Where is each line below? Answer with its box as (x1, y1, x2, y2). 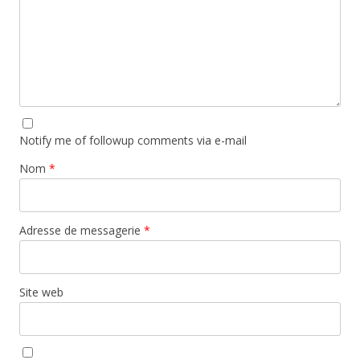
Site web (19, 284, 63, 300)
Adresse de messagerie (19, 222, 144, 238)
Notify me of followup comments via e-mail (19, 132, 247, 148)
